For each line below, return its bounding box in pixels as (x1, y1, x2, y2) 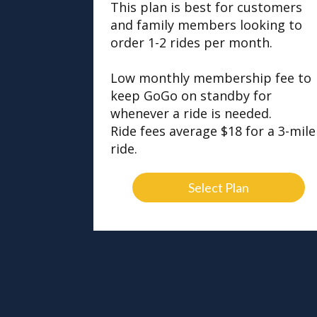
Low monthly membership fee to (110, 69, 311, 86)
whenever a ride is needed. (110, 104, 272, 122)
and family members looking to (110, 16, 302, 33)
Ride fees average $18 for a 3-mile (110, 122, 316, 139)
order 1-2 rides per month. (110, 33, 272, 51)
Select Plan (188, 179, 249, 195)
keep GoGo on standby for (110, 86, 272, 104)
